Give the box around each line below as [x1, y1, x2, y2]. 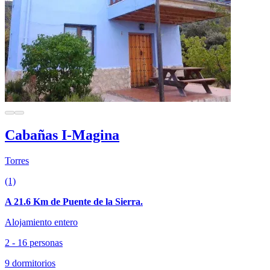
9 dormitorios [5, 257, 55, 268]
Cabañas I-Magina [5, 127, 119, 143]
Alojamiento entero [5, 216, 78, 227]
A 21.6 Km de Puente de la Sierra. [5, 196, 143, 207]
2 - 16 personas [5, 237, 63, 248]
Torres [5, 155, 29, 166]
